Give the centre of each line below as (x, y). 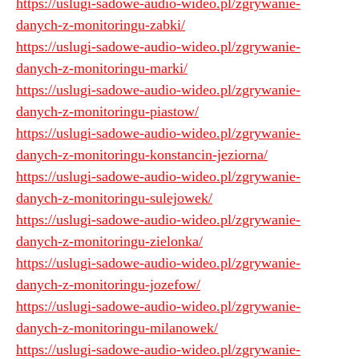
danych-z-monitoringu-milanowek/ (117, 328)
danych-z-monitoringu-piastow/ (107, 112)
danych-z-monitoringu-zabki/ (101, 25)
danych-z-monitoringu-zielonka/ (109, 242)
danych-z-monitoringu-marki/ (102, 69)
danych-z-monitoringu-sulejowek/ (114, 198)
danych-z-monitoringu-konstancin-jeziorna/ (142, 155)
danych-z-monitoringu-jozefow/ (108, 285)
